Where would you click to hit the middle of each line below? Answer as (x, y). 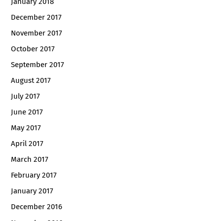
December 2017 (37, 17)
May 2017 (26, 128)
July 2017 (26, 96)
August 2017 (31, 80)
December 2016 (37, 207)
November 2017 (37, 33)
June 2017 (27, 112)
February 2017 (34, 175)
